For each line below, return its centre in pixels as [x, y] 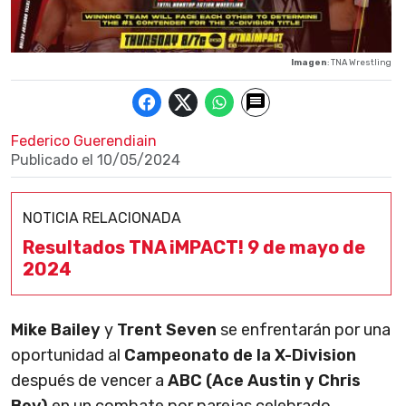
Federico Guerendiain [84, 141]
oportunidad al [68, 356]
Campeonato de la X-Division [240, 356]
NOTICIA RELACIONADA [102, 218]
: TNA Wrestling [359, 63]
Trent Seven [167, 330]
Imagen [309, 63]
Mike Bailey [56, 330]
